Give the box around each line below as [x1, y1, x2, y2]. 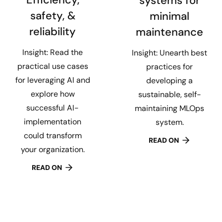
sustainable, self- [138, 89, 201, 100]
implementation [24, 116, 81, 127]
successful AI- [26, 103, 79, 113]
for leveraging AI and [15, 75, 90, 86]
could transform [23, 130, 82, 141]
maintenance [136, 24, 203, 39]
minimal [150, 8, 189, 23]
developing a [146, 75, 193, 86]
